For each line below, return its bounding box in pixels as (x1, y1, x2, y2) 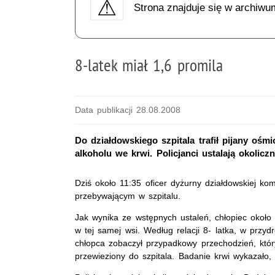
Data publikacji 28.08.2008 (75, 104, 181, 115)
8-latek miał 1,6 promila (75, 53, 223, 76)
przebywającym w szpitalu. (75, 190, 181, 201)
